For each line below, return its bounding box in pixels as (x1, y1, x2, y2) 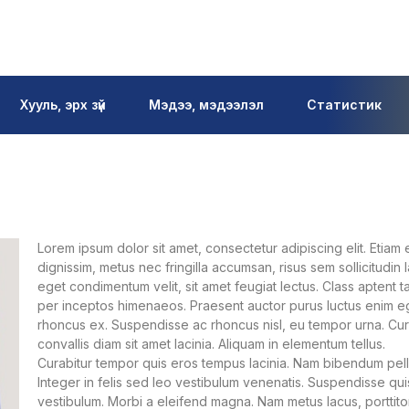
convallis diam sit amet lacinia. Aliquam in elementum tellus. (37, 336, 385, 351)
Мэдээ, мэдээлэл (149, 97, 264, 112)
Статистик (307, 97, 382, 112)
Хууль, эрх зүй (20, 97, 106, 112)
